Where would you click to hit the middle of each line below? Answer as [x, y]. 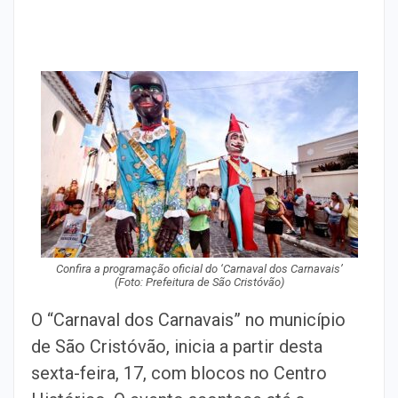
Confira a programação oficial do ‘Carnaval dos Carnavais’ [199, 269]
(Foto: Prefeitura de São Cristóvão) [199, 282]
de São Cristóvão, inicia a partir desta [177, 346]
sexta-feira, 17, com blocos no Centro [179, 373]
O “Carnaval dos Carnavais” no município [188, 320]
